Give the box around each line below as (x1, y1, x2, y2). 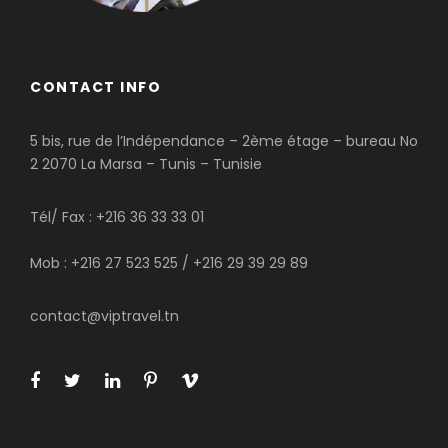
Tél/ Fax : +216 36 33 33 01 (30, 207, 204, 228)
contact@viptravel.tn (30, 306, 179, 327)
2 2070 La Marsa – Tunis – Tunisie (30, 154, 262, 175)
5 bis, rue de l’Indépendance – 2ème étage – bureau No (30, 131, 418, 152)
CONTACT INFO (30, 77, 161, 98)
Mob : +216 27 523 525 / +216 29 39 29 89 (30, 253, 308, 274)
